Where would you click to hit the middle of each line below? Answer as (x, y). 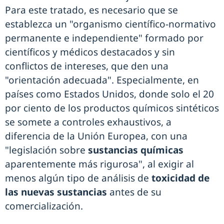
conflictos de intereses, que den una (87, 66)
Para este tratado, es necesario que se (91, 10)
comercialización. (45, 206)
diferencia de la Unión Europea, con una (96, 136)
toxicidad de (180, 178)
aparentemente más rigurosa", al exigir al (99, 164)
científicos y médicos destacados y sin (90, 52)
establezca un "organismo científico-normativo (110, 24)
